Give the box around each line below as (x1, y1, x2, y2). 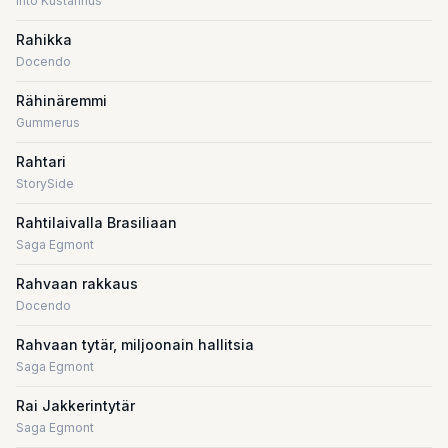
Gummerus (16, 115, 80, 130)
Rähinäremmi (16, 92, 107, 109)
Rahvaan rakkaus (16, 275, 138, 292)
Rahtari (16, 153, 66, 170)
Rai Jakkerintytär (16, 397, 135, 414)
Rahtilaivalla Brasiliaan (16, 214, 177, 231)
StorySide (16, 176, 74, 191)
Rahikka (16, 31, 72, 48)
